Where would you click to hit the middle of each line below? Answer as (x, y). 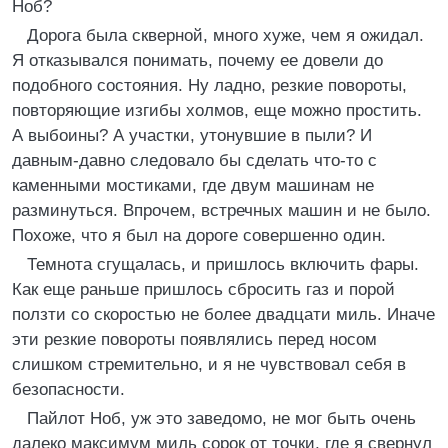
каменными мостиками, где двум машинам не (193, 185)
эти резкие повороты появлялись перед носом (194, 339)
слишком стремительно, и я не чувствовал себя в (209, 364)
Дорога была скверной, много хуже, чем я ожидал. (225, 35)
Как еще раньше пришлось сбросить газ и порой (203, 289)
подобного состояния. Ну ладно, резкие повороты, (209, 85)
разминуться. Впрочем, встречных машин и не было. (221, 210)
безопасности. (68, 389)
